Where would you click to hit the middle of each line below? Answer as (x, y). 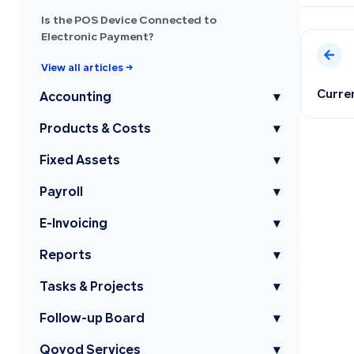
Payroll (61, 193)
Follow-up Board (92, 320)
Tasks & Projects (92, 288)
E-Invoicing (73, 225)
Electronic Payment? (98, 38)
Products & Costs (95, 130)
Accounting (75, 98)
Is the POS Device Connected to (129, 21)
